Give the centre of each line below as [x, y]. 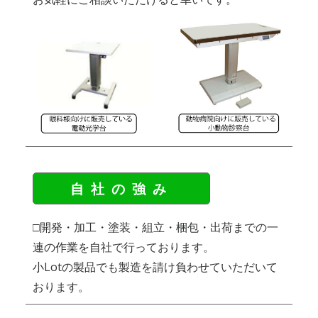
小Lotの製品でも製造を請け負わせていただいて [155, 267]
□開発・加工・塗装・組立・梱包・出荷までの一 [155, 227]
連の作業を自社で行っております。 [124, 247]
